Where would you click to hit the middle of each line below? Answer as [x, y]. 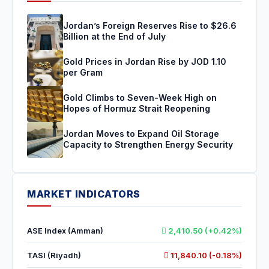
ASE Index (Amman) [65, 231]
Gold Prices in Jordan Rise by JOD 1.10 [145, 61]
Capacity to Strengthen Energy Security [148, 144]
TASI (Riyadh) [54, 255]
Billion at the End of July [114, 36]
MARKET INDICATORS [84, 194]
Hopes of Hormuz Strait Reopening [137, 108]
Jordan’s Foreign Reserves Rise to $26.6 [150, 25]
